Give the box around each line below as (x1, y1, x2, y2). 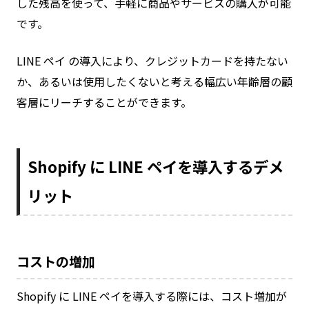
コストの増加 (17, 252, 95, 272)
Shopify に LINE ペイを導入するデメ (28, 155, 284, 178)
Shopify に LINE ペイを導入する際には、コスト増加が (17, 288, 287, 305)
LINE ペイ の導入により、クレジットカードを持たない (17, 52, 288, 70)
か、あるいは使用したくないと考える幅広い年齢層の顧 (17, 73, 292, 90)
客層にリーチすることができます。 (17, 94, 192, 111)
